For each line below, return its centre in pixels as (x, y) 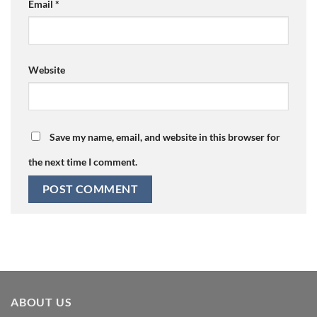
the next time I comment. (83, 161)
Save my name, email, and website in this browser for (165, 137)
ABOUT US (41, 301)
